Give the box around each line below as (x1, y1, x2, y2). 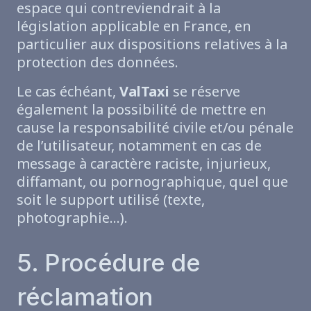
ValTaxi (119, 81, 169, 101)
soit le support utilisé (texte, (17, 190, 205, 209)
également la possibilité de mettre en (17, 99, 267, 119)
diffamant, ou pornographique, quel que (17, 171, 288, 191)
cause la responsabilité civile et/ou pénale (17, 117, 294, 137)
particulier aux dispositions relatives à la (17, 34, 287, 53)
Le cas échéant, (17, 81, 119, 101)
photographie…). (17, 208, 128, 227)
